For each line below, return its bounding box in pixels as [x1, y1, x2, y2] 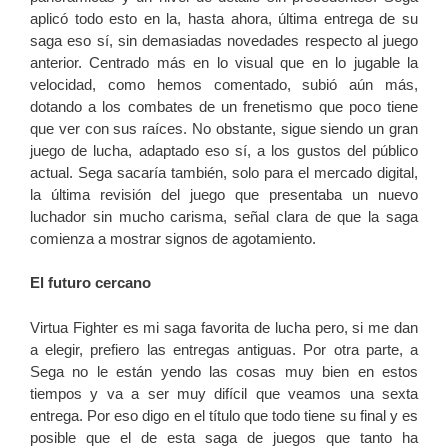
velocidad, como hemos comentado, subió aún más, [30, 75, 418, 93]
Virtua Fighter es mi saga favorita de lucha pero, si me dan [30, 318, 418, 336]
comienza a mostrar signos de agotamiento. [30, 229, 316, 247]
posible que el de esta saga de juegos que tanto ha [30, 428, 418, 446]
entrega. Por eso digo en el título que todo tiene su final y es [30, 406, 418, 424]
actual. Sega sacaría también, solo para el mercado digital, [30, 163, 418, 181]
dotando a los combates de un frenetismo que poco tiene [30, 97, 418, 115]
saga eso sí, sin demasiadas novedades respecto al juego [30, 31, 418, 49]
